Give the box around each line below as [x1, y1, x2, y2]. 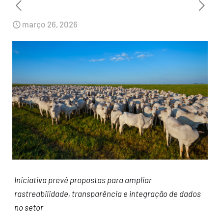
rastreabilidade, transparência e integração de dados [14, 189, 201, 199]
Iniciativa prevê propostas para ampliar [14, 175, 152, 185]
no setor [14, 202, 43, 213]
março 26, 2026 [22, 19, 78, 29]
